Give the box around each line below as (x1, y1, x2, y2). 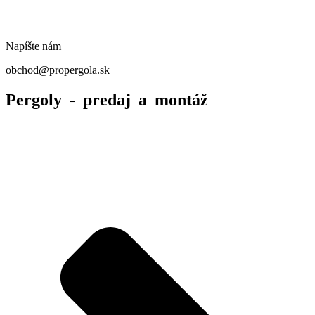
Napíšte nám (6, 40, 61, 53)
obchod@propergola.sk (6, 64, 110, 77)
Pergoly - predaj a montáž (6, 91, 208, 110)
